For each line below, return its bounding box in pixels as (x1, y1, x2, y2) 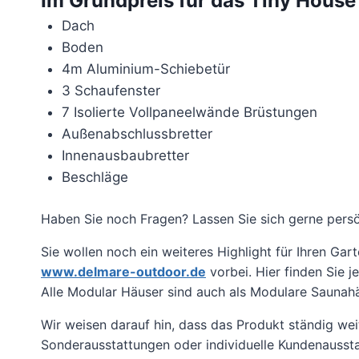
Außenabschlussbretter (61, 126, 212, 143)
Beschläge (61, 169, 128, 186)
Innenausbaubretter (61, 147, 189, 164)
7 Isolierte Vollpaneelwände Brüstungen (61, 104, 317, 121)
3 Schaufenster (61, 83, 160, 99)
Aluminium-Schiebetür (86, 61, 230, 78)
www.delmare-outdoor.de (41, 263, 206, 280)
